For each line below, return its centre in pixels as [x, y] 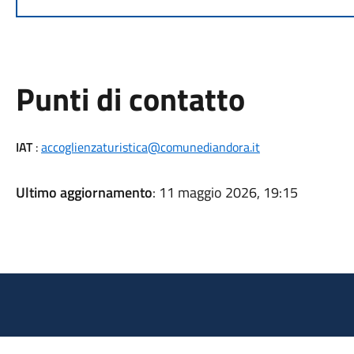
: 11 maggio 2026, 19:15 [225, 192]
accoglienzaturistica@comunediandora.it [150, 147]
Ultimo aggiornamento [84, 192]
